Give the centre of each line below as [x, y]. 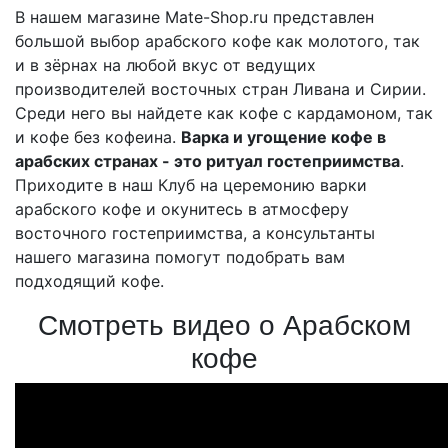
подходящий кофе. [89, 281]
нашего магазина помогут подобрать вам [180, 257]
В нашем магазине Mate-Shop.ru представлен [194, 17]
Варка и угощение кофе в [283, 137]
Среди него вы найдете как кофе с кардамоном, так [224, 113]
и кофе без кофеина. [98, 137]
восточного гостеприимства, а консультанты [195, 233]
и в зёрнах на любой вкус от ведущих [165, 65]
